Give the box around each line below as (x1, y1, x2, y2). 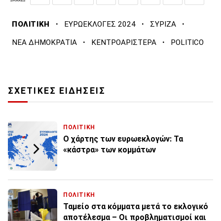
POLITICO (171, 38, 204, 47)
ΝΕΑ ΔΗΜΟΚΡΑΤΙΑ (12, 38, 77, 47)
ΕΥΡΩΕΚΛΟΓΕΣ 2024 (64, 20, 136, 29)
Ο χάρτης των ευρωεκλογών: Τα (63, 134, 183, 144)
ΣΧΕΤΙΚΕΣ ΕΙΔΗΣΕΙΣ (8, 86, 106, 96)
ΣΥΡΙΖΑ (149, 20, 176, 29)
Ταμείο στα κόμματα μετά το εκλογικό (63, 202, 208, 212)
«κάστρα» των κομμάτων (63, 145, 156, 155)
